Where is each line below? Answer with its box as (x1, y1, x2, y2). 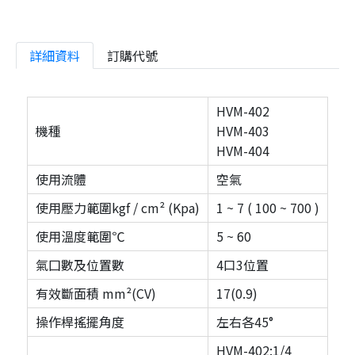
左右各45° (216, 312, 273, 332)
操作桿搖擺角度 (36, 312, 124, 332)
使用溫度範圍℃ (36, 227, 124, 246)
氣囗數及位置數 (36, 255, 124, 275)
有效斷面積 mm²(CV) (36, 284, 156, 303)
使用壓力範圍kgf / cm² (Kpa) (36, 198, 200, 218)
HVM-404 (216, 141, 269, 161)
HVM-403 (216, 121, 269, 141)
